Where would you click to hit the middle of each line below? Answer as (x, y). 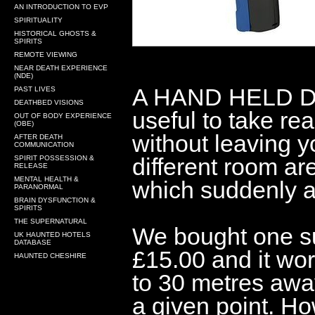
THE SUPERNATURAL (51, 221)
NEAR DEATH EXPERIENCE (61, 68)
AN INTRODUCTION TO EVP (61, 7)
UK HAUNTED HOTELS (52, 234)
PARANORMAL (39, 187)
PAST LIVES (35, 89)
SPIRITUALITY (38, 20)
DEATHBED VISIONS (49, 102)
